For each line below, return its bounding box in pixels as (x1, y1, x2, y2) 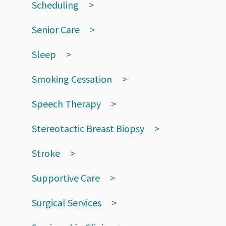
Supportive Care (32, 172, 100, 185)
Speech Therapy (32, 97, 101, 110)
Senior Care (32, 23, 80, 36)
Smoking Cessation (32, 73, 112, 86)
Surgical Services (32, 196, 101, 209)
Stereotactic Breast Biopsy (32, 122, 144, 135)
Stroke (32, 147, 60, 160)
